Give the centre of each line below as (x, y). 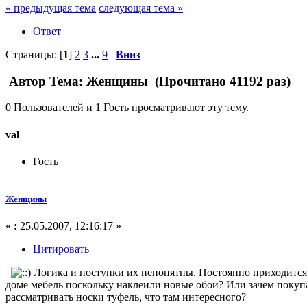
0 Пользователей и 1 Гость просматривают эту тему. (127, 108)
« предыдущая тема (51, 8)
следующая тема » (141, 8)
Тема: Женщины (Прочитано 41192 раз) (168, 81)
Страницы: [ (34, 54)
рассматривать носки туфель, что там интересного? (127, 297)
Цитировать (61, 249)
